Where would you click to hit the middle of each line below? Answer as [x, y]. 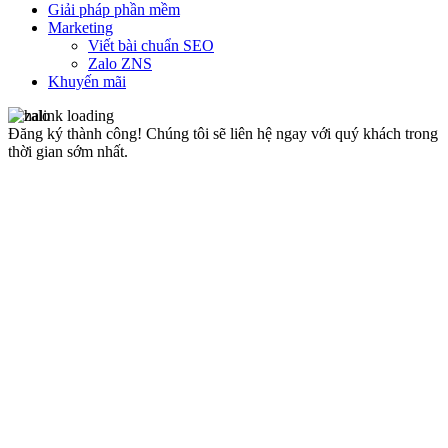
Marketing [80, 28]
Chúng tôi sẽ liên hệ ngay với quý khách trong [292, 134]
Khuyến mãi [87, 82]
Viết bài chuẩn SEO [151, 46]
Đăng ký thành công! [77, 134]
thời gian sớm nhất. [68, 152]
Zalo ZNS [120, 64]
